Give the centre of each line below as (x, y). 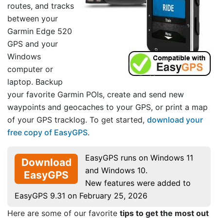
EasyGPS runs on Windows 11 (139, 158)
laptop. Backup (35, 82)
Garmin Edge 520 (40, 31)
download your (175, 120)
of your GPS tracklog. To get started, (77, 120)
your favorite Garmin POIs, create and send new (96, 95)
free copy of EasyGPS (47, 133)
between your (33, 19)
